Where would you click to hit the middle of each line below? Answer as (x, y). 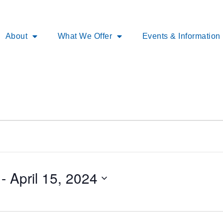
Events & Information (181, 36)
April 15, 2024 (54, 178)
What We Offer (85, 36)
